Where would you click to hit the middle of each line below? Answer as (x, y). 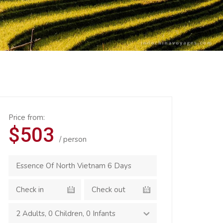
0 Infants (101, 214)
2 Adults (30, 214)
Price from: (27, 117)
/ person (73, 139)
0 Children (65, 214)
